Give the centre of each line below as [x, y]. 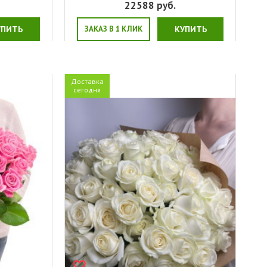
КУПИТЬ [190, 29]
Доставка [87, 81]
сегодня [87, 89]
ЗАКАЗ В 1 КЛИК [113, 29]
